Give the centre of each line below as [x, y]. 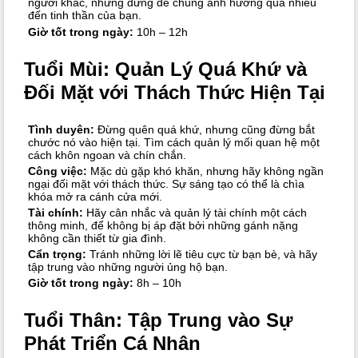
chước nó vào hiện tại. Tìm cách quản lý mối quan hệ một [173, 142]
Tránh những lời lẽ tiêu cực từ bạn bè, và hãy [201, 255]
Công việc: [57, 171]
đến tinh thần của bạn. [84, 16]
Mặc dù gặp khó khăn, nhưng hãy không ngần [205, 171]
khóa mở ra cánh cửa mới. [95, 196]
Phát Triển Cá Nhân [113, 344]
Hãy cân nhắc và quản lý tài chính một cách [195, 213]
